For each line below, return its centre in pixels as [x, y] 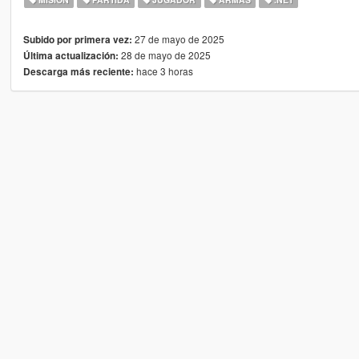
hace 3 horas [163, 71]
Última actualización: [71, 55]
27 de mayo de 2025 [178, 38]
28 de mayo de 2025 [164, 54]
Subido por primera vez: [77, 39]
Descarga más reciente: [78, 71]
